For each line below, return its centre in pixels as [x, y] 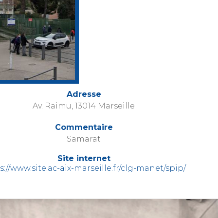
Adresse [84, 94]
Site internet [84, 158]
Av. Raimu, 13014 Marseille [84, 106]
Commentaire [84, 127]
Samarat [84, 139]
